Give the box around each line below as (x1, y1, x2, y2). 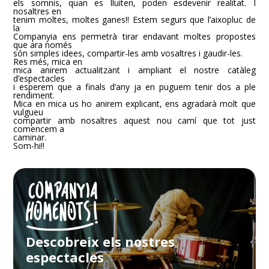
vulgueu (13, 106, 44, 118)
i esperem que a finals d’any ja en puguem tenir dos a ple (13, 81, 256, 92)
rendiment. (13, 89, 55, 101)
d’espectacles (13, 73, 65, 84)
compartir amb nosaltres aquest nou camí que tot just (13, 115, 256, 126)
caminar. (13, 131, 47, 143)
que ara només (13, 39, 73, 50)
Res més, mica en (13, 56, 83, 67)
